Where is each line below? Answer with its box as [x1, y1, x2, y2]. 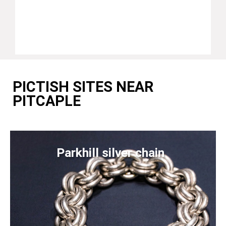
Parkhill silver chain [56, 145, 165, 160]
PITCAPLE [13, 92, 81, 109]
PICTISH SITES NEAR [13, 78, 153, 95]
